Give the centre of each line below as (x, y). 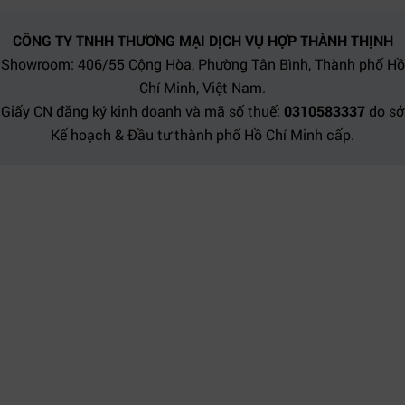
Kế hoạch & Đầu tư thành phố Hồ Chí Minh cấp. (202, 134)
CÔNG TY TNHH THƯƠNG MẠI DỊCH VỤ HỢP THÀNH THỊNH (202, 40)
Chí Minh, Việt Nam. (202, 87)
